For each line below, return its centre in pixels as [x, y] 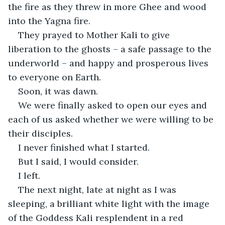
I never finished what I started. [84, 147]
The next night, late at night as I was [98, 189]
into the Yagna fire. [49, 21]
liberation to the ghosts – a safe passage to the [111, 49]
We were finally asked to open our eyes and [114, 105]
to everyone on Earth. [54, 77]
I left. [29, 175]
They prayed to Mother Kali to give [95, 35]
